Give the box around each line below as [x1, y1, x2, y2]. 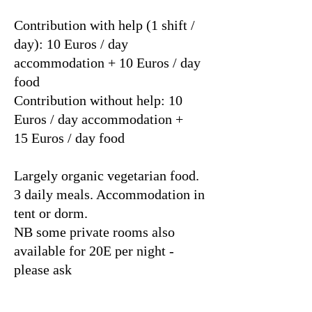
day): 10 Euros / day [14, 36, 128, 52]
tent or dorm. [14, 205, 91, 221]
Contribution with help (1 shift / [14, 17, 195, 33]
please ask [14, 262, 72, 277]
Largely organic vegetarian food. [14, 168, 199, 183]
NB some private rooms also [14, 224, 175, 240]
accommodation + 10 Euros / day [14, 55, 201, 70]
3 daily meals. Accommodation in [14, 187, 205, 202]
